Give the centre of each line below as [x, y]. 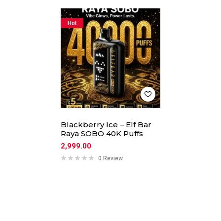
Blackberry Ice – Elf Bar [106, 124]
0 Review [111, 158]
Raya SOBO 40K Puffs [102, 133]
